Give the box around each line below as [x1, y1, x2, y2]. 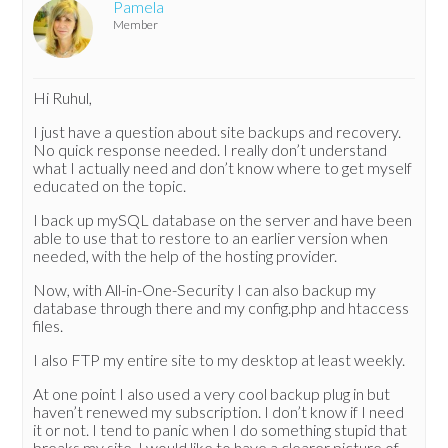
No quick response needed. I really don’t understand [33, 140, 388, 160]
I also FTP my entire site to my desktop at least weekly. [33, 350, 406, 370]
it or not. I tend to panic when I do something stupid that [33, 420, 408, 440]
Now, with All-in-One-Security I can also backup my [33, 280, 377, 300]
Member [113, 17, 159, 33]
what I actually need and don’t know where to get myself [33, 158, 413, 178]
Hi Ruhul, [33, 88, 93, 108]
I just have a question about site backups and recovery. [33, 122, 402, 142]
